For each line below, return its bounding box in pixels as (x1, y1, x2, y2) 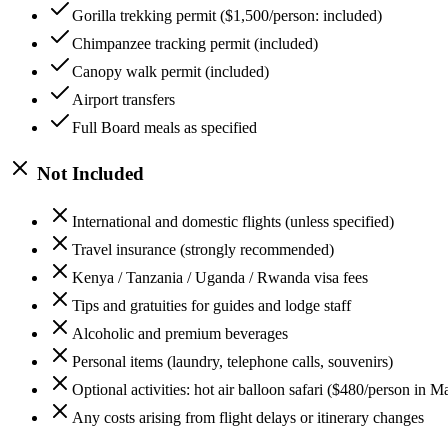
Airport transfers (72, 91, 175, 108)
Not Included (32, 162, 144, 184)
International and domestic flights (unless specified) (72, 213, 394, 231)
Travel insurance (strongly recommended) (72, 241, 334, 259)
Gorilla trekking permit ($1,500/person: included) (72, 7, 382, 24)
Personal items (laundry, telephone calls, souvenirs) (72, 353, 393, 371)
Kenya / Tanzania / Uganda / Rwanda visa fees (72, 269, 368, 287)
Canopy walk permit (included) (72, 63, 269, 80)
